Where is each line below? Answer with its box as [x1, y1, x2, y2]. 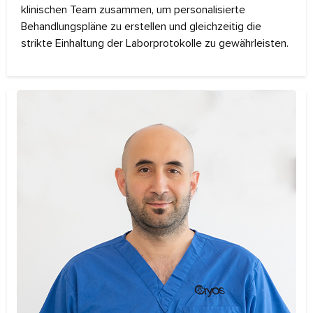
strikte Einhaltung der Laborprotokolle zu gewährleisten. [21, 36, 289, 51]
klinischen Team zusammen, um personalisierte [21, 3, 245, 17]
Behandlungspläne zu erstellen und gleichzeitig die [21, 20, 261, 34]
